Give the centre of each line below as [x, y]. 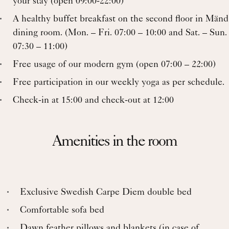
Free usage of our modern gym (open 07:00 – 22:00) [114, 65]
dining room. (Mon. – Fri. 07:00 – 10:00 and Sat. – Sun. [120, 33]
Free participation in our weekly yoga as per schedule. [119, 83]
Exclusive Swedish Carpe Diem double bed [106, 192]
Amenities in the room [114, 142]
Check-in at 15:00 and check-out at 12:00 [93, 100]
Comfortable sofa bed [62, 210]
